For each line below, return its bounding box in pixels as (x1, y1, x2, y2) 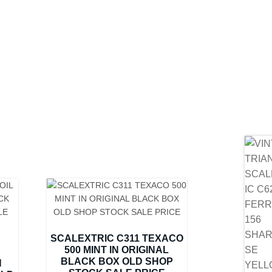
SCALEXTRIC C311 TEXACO (50, 233, 183, 243)
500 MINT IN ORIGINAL (64, 244, 169, 255)
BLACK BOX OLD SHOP (60, 256, 173, 267)
